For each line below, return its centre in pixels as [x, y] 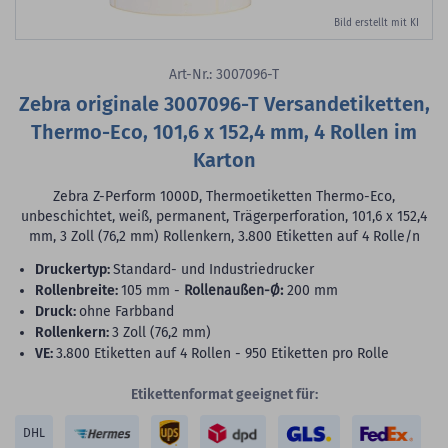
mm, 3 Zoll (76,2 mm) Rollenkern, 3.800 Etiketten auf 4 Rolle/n [224, 237]
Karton [224, 160]
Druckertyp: [77, 270]
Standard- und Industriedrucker [213, 270]
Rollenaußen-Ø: [233, 291]
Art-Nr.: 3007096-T [224, 75]
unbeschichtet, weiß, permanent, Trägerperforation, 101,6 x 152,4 [224, 217]
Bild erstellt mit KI [376, 23]
